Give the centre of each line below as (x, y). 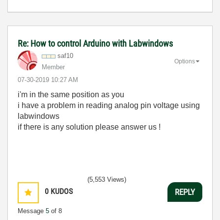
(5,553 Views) (107, 179)
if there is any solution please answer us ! (89, 127)
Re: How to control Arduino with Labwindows (95, 43)
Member (53, 67)
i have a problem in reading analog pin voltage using (109, 105)
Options (185, 61)
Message (32, 211)
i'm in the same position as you (71, 95)
